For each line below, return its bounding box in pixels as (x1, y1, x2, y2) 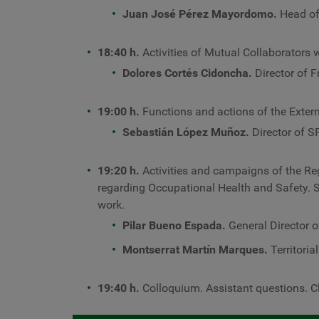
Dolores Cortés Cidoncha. (122, 66, 252, 80)
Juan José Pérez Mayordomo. (122, 7, 277, 21)
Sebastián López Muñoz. (122, 125, 249, 139)
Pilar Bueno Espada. (122, 219, 226, 232)
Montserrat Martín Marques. (122, 243, 268, 256)
